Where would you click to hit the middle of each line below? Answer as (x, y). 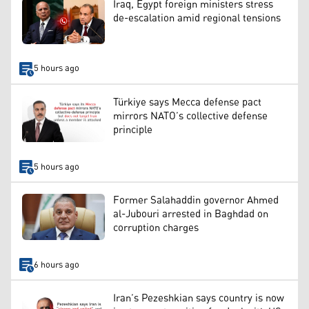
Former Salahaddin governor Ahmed (196, 200)
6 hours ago (56, 265)
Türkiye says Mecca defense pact (187, 102)
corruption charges (156, 228)
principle (133, 130)
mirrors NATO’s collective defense (190, 116)
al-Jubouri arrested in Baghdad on (191, 214)
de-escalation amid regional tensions (197, 18)
